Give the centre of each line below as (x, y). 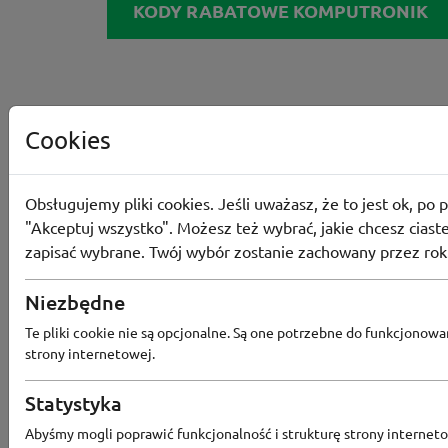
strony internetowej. (90, 353)
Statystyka (73, 403)
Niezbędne (75, 302)
